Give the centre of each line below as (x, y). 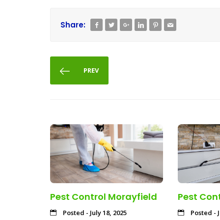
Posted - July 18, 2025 (94, 212)
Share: (73, 25)
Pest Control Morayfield (104, 196)
